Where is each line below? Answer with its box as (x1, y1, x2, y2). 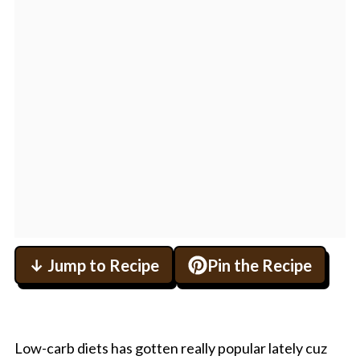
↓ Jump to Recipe (28, 256, 159, 275)
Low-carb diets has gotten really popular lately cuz (14, 339, 327, 357)
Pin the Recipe (207, 256, 312, 275)
